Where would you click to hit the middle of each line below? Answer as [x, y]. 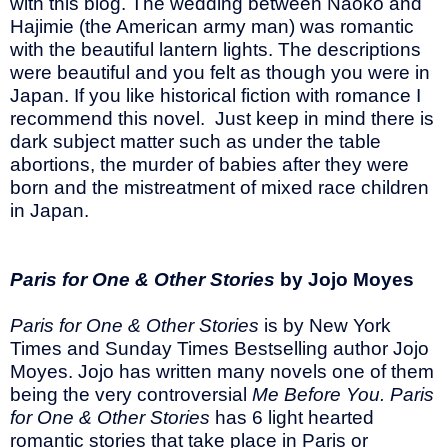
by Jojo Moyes [347, 280]
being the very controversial [131, 395]
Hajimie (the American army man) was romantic [212, 27]
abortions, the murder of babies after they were [209, 165]
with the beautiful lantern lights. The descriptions [215, 50]
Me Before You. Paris [343, 395]
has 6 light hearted [292, 418]
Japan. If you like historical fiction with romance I [215, 96]
